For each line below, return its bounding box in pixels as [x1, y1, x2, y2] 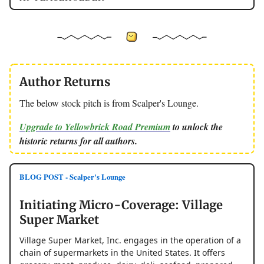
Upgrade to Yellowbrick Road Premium [19, 120, 170, 134]
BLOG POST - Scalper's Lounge [19, 171, 126, 183]
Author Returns [19, 74, 110, 90]
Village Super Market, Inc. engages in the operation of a [19, 235, 241, 246]
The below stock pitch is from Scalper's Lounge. [19, 97, 199, 110]
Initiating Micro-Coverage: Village [19, 197, 223, 213]
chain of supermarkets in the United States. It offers [19, 247, 225, 259]
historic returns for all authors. [19, 134, 137, 148]
